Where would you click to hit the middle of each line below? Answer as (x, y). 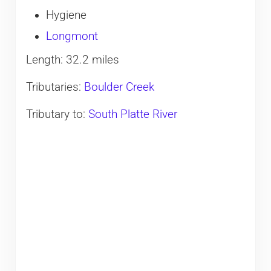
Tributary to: (57, 115)
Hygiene (66, 15)
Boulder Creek (119, 87)
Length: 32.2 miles (72, 60)
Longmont (72, 37)
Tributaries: (55, 87)
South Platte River (132, 115)
